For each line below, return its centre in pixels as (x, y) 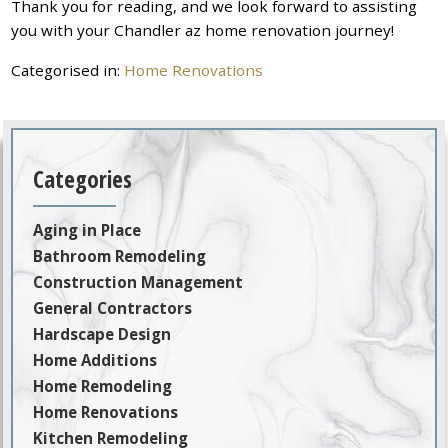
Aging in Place (87, 230)
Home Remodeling (103, 386)
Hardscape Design (102, 334)
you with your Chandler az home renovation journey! (203, 29)
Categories (83, 178)
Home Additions (95, 360)
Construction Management (138, 282)
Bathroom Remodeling (120, 256)
